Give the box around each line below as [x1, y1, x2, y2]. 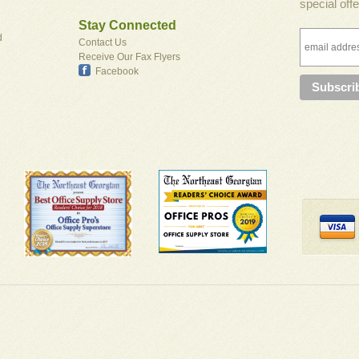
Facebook [95, 66, 139, 78]
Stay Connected [79, 18, 176, 33]
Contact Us [79, 37, 127, 49]
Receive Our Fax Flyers [79, 51, 180, 63]
